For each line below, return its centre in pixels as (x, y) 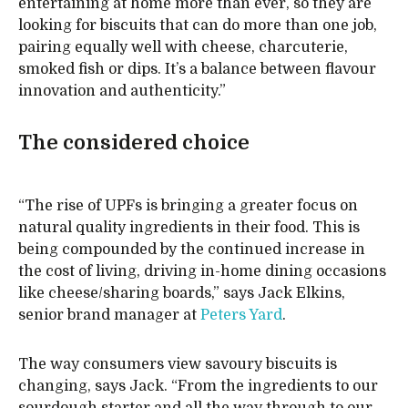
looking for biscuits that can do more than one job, (198, 26)
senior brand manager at (109, 316)
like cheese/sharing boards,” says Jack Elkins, (182, 294)
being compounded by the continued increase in (192, 250)
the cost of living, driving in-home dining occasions (202, 272)
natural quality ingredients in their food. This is (189, 228)
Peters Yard (241, 316)
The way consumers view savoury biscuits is (178, 365)
